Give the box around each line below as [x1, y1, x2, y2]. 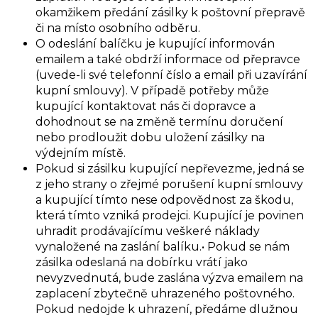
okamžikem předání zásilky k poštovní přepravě [35, 6, 305, 20]
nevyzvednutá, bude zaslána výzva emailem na [35, 271, 303, 285]
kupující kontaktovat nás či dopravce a [35, 99, 256, 114]
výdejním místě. [35, 146, 126, 160]
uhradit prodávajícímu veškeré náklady [35, 224, 260, 238]
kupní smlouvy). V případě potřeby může [35, 84, 269, 98]
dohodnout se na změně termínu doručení [35, 115, 283, 129]
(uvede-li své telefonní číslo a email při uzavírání [35, 68, 307, 82]
